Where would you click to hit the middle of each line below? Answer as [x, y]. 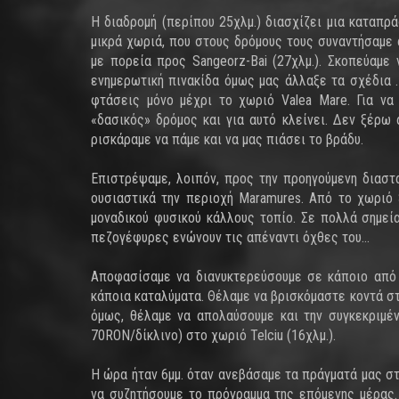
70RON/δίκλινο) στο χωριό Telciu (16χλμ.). [213, 335]
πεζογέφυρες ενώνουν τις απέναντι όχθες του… [230, 237]
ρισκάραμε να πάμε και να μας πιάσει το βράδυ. [227, 139]
